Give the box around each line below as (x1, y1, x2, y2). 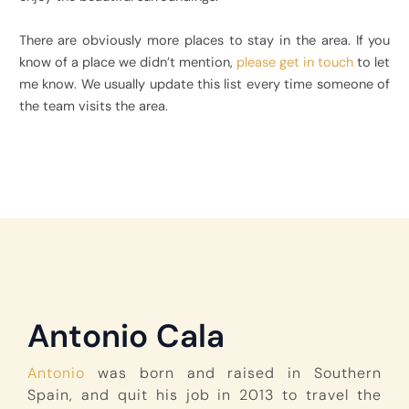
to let (353, 53, 391, 71)
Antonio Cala (27, 314, 225, 357)
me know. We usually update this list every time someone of (18, 75, 391, 93)
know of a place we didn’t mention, (18, 53, 237, 71)
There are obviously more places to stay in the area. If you (18, 31, 391, 49)
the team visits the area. (18, 97, 168, 115)
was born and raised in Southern (85, 362, 382, 383)
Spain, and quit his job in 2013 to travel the (27, 384, 382, 404)
